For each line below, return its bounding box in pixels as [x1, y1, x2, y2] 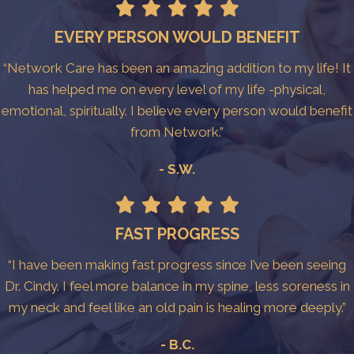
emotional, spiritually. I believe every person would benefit [2, 102, 352, 119]
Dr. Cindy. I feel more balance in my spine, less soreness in [4, 277, 350, 294]
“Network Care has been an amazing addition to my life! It [3, 59, 351, 76]
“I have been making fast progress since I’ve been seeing [8, 256, 346, 273]
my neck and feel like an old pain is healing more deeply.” [8, 299, 346, 315]
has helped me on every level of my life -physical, [28, 81, 326, 97]
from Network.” [130, 123, 224, 140]
